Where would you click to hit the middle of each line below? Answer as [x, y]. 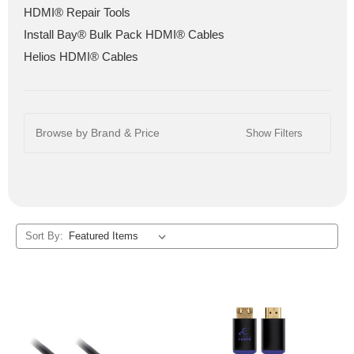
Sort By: [44, 235]
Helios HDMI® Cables [81, 56]
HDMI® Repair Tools [77, 12]
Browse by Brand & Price [97, 132]
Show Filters [276, 133]
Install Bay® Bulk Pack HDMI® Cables [124, 34]
